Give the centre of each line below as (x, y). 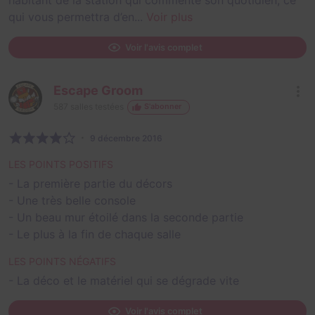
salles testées (96, 107)
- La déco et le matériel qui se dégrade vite (124, 281)
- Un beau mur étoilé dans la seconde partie (126, 218)
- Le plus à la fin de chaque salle (95, 234)
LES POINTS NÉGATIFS (62, 262)
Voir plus (169, 17)
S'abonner (163, 107)
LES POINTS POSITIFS (61, 165)
